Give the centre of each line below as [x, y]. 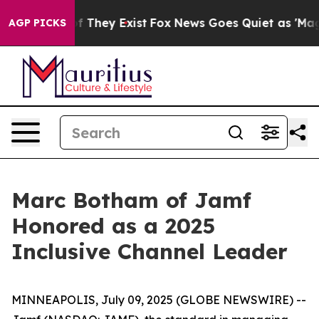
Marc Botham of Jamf [131, 200]
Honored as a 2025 [113, 226]
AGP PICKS [37, 23]
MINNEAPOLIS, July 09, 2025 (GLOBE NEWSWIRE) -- [159, 300]
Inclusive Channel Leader [150, 251]
